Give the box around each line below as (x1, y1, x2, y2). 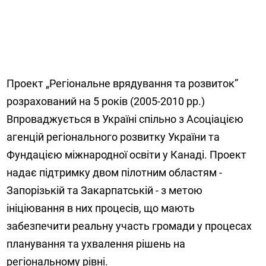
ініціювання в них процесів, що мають (7, 201, 195, 214)
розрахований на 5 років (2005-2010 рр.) (7, 94, 205, 107)
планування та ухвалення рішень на (7, 237, 186, 250)
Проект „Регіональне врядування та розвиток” (7, 77, 239, 90)
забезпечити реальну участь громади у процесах (7, 219, 252, 232)
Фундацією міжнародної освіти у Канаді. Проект (7, 148, 247, 161)
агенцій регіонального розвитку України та (7, 130, 220, 143)
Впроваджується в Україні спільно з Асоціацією (7, 112, 244, 125)
